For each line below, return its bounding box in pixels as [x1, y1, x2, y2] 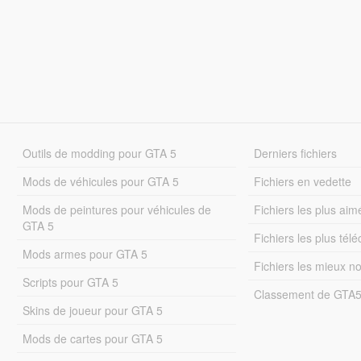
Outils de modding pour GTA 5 [22, 144, 176, 161]
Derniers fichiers [254, 144, 338, 161]
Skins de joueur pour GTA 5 [22, 301, 163, 318]
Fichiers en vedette [254, 172, 352, 189]
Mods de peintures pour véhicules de [22, 201, 211, 218]
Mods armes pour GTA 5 [22, 245, 147, 262]
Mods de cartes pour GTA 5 [22, 330, 163, 346]
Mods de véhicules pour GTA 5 [22, 172, 179, 189]
